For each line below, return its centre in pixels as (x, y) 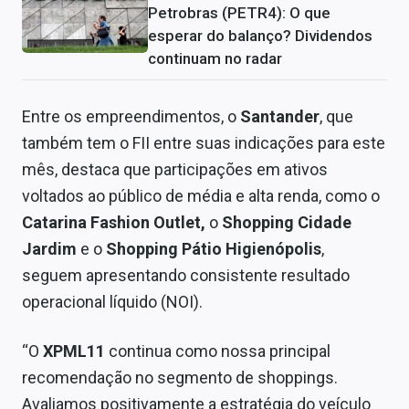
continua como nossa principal (220, 351)
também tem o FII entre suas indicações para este (204, 143)
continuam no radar (215, 59)
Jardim (51, 249)
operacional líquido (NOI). (112, 302)
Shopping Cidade (285, 223)
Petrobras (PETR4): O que (239, 13)
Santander (280, 117)
